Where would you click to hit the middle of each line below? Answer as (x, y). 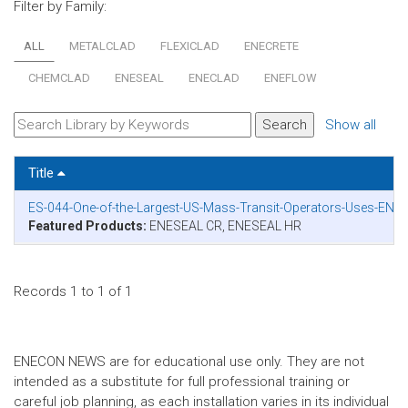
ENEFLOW (291, 78)
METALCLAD (102, 46)
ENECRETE (271, 46)
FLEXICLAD (190, 46)
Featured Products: (87, 226)
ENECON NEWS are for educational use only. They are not (189, 362)
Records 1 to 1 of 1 (73, 291)
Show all (351, 125)
